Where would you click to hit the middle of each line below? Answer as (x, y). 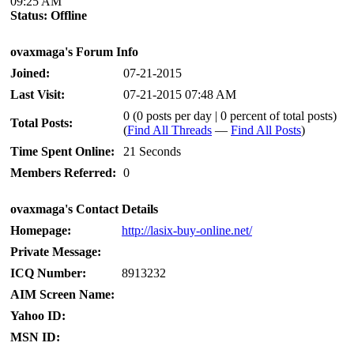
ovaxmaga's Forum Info (74, 52)
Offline (69, 15)
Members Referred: (63, 173)
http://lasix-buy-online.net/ (187, 230)
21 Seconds (152, 151)
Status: (29, 15)
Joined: (30, 73)
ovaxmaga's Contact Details (84, 209)
